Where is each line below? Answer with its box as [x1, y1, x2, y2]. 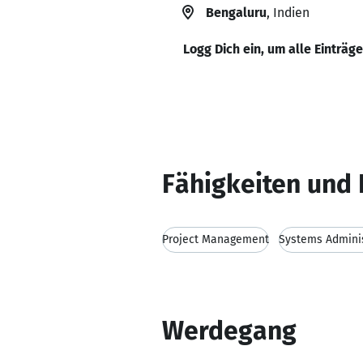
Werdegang [162, 315, 297, 346]
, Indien [267, 5, 310, 20]
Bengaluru [206, 5, 267, 20]
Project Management [162, 233, 269, 246]
